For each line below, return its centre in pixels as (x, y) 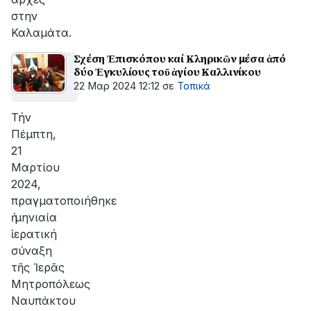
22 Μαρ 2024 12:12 (117, 86)
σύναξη (32, 251)
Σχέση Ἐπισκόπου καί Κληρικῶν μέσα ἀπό (180, 59)
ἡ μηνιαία (34, 217)
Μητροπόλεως (51, 284)
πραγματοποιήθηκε (64, 201)
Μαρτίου (35, 167)
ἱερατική (34, 234)
